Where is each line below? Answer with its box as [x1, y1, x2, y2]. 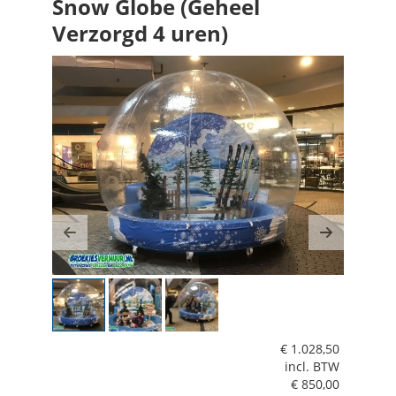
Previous [68, 231, 140, 255]
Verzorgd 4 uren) [52, 19, 228, 48]
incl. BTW [285, 357, 339, 375]
